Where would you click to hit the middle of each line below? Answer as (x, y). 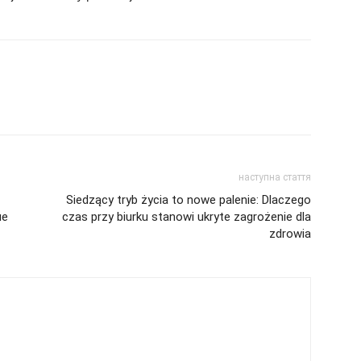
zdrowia (290, 234)
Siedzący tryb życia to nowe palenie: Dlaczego (189, 200)
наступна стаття (275, 177)
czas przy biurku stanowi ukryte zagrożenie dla (187, 217)
